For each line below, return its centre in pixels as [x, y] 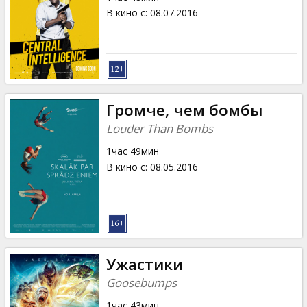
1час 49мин [132, 151]
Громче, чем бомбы [184, 110]
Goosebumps [141, 282]
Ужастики [144, 264]
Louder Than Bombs [159, 128]
